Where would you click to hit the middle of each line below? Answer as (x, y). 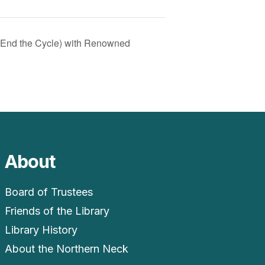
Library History (41, 230)
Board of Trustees (49, 192)
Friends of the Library (57, 211)
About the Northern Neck (66, 249)
